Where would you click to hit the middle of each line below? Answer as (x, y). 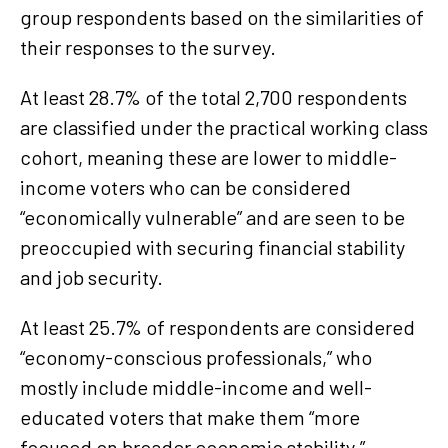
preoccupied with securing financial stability (212, 246)
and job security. (93, 276)
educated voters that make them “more (190, 416)
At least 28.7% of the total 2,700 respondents (213, 96)
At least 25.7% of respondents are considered (217, 326)
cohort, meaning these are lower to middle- (208, 156)
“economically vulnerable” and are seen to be (212, 216)
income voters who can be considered (185, 186)
